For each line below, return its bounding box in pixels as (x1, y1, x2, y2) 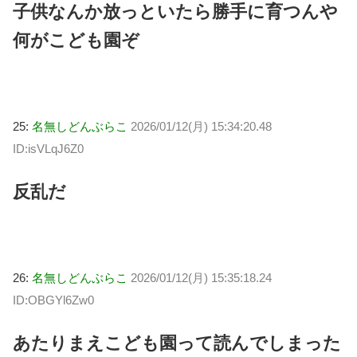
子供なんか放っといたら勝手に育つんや (13, 2, 338, 22)
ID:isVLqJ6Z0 (13, 141, 84, 155)
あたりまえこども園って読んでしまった (13, 332, 341, 353)
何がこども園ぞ (13, 30, 139, 51)
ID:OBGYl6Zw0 (13, 292, 94, 307)
